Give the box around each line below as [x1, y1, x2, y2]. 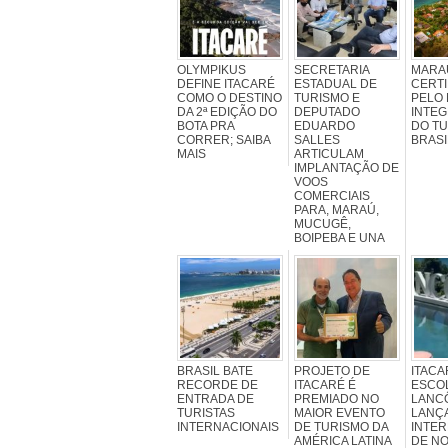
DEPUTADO [294, 104, 360, 119]
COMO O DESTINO [177, 90, 282, 105]
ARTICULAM [294, 146, 364, 161]
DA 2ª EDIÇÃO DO [177, 104, 277, 119]
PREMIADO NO [294, 391, 379, 406]
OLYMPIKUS [177, 62, 246, 77]
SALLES [294, 132, 340, 147]
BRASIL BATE [177, 363, 253, 378]
